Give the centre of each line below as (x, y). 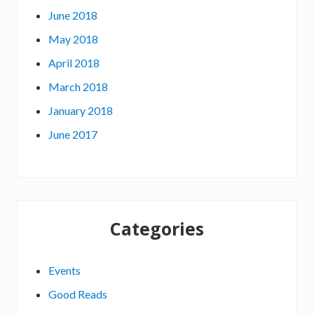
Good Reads (78, 294)
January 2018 (81, 110)
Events (64, 270)
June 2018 (73, 15)
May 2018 (73, 39)
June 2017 (73, 134)
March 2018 (78, 86)
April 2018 (74, 62)
